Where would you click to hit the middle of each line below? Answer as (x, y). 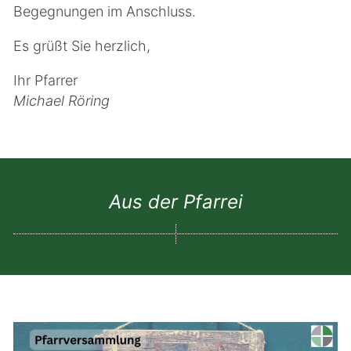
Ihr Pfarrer (45, 80)
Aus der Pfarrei (175, 202)
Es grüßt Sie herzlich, (82, 46)
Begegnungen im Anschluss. (105, 11)
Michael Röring (62, 101)
